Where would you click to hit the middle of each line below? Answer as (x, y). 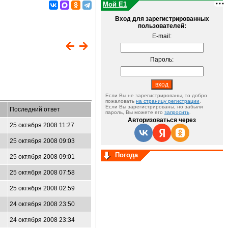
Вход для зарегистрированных (162, 19)
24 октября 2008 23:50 (42, 204)
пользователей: (162, 26)
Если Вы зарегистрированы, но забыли (154, 107)
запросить (177, 112)
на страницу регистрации (168, 101)
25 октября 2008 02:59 (42, 188)
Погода (126, 155)
